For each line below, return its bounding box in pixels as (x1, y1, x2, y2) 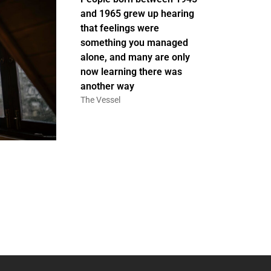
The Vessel (80, 95, 120, 105)
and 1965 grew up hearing (80, 8, 194, 19)
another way (80, 80, 134, 92)
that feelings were (80, 22, 159, 34)
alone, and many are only (80, 51, 190, 63)
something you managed (80, 37, 188, 48)
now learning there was (80, 66, 182, 77)
